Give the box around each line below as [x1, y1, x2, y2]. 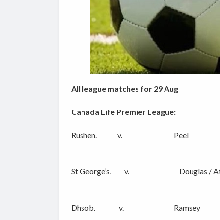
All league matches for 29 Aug [71, 84, 178, 94]
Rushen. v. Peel [71, 130, 189, 140]
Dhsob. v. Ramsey [71, 203, 200, 213]
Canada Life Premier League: [71, 107, 176, 117]
